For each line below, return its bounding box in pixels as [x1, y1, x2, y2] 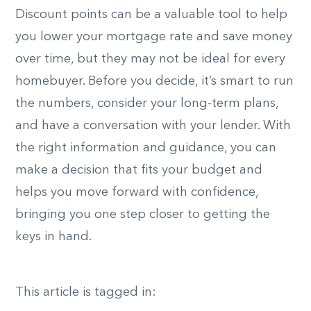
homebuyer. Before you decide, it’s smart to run [15, 75, 294, 87]
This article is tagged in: [15, 286, 156, 299]
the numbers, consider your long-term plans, [15, 97, 278, 110]
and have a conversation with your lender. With [15, 119, 291, 132]
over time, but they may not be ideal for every [15, 53, 285, 65]
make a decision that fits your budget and [15, 164, 262, 176]
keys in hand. [15, 230, 92, 243]
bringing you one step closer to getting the [15, 208, 270, 221]
